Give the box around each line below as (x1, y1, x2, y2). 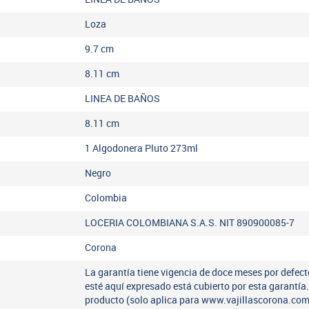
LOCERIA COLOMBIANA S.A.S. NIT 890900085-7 (85, 217, 295, 229)
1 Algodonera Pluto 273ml (85, 142, 199, 154)
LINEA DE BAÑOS (85, 92, 161, 105)
